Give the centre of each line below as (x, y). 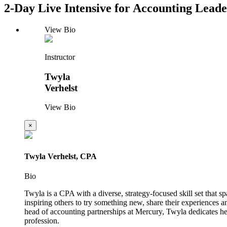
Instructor (60, 57)
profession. (42, 220)
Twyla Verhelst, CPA (61, 156)
